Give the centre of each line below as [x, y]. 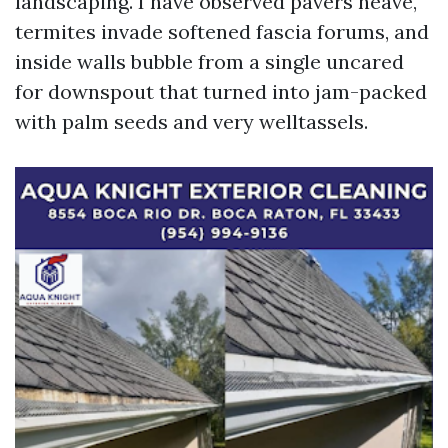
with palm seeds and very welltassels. [191, 121]
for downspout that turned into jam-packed [221, 91]
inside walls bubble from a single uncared [209, 61]
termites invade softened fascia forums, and [222, 31]
